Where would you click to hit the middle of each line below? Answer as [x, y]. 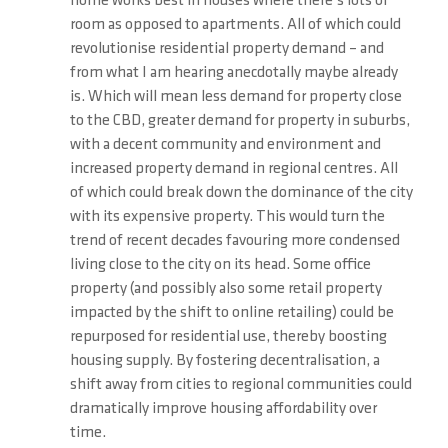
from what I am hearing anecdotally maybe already [234, 73]
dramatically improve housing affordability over [223, 409]
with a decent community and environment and [225, 145]
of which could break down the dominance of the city [241, 193]
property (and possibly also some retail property [226, 289]
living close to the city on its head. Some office [220, 265]
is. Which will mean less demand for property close [236, 97]
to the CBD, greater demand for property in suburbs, [240, 121]
